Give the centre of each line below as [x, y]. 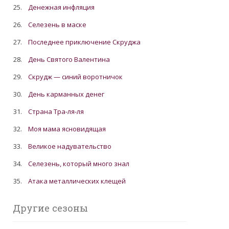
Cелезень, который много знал [79, 164]
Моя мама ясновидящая [67, 129]
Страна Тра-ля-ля [56, 111]
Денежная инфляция [62, 7]
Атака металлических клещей [77, 181]
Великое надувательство [70, 146]
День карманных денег [66, 94]
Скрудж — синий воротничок [76, 77]
